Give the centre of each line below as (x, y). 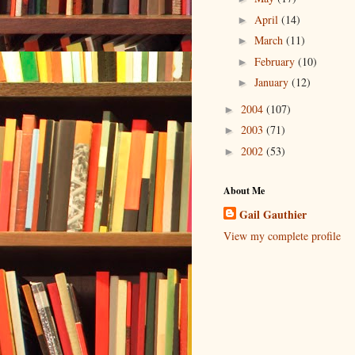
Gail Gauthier (273, 215)
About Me (244, 191)
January (273, 82)
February (276, 61)
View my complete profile (282, 236)
